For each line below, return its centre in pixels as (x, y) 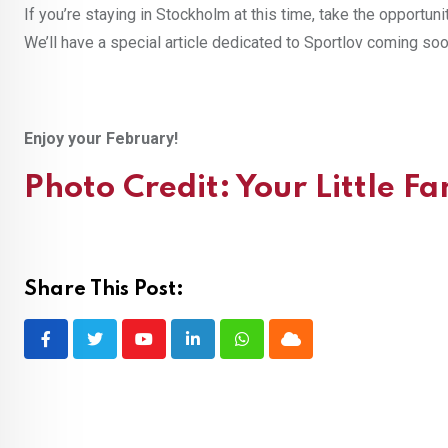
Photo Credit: (130, 188)
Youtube (170, 351)
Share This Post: (104, 289)
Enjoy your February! (101, 138)
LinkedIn (221, 351)
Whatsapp (275, 351)
